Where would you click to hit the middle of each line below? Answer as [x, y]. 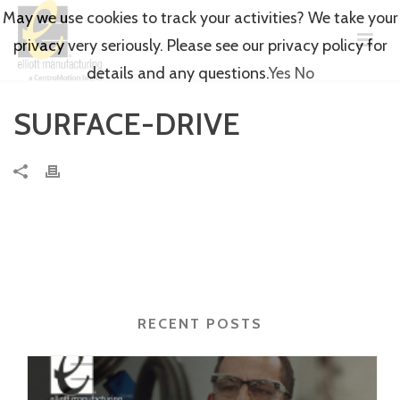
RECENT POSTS [200, 324]
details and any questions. [177, 73]
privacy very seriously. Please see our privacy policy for [200, 46]
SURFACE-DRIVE [127, 124]
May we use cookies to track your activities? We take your [200, 18]
